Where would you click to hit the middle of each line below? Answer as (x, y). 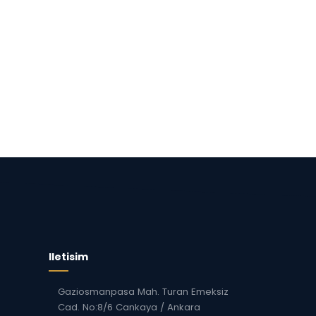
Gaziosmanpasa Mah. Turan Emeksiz (144, 292)
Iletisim (69, 257)
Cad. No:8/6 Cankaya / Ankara (129, 308)
